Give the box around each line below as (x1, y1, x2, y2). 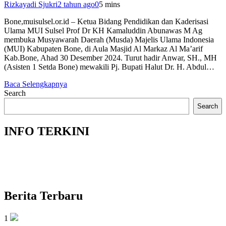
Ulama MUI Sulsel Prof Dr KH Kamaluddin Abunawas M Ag (4, 26, 202, 35)
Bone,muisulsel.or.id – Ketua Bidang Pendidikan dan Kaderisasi (4, 17, 208, 26)
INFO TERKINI (4, 124, 89, 138)
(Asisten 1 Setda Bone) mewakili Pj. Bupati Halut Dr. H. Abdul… (4, 62, 214, 71)
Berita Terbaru (4, 189, 83, 203)
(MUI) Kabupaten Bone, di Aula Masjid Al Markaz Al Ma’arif (4, 44, 203, 53)
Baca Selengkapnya (4, 79, 67, 88)
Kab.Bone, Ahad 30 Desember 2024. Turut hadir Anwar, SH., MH (4, 53, 217, 62)
